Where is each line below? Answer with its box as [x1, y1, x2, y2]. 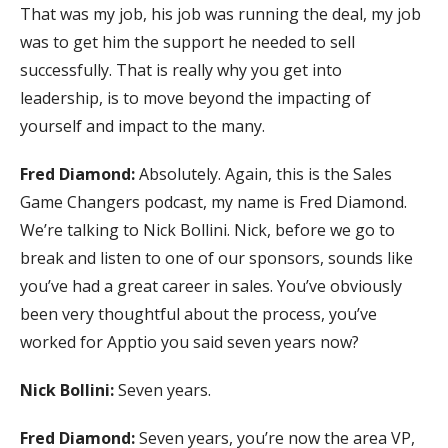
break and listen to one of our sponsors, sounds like [20, 246, 413, 269]
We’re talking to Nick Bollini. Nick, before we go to [20, 218, 395, 241]
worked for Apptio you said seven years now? [20, 330, 359, 353]
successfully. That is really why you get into [20, 58, 342, 81]
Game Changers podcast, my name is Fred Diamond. [20, 190, 407, 213]
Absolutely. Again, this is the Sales [139, 162, 392, 185]
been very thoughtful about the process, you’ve [20, 302, 377, 325]
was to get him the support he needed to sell [20, 30, 355, 53]
